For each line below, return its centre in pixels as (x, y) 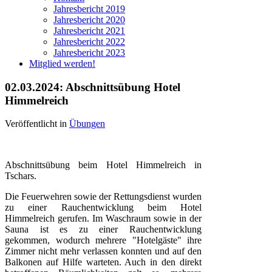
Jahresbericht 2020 (89, 20)
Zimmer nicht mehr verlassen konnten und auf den (103, 251)
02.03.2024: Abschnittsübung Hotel (93, 87)
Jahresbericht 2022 (89, 42)
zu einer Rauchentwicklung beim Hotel (103, 208)
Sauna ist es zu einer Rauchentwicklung (103, 229)
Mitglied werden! (62, 63)
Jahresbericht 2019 (89, 9)
